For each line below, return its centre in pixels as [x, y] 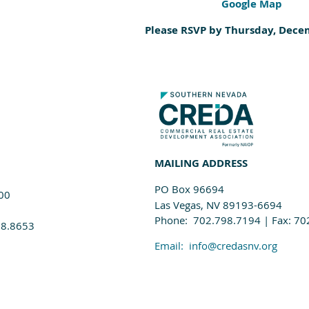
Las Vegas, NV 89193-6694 [218, 205]
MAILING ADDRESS [201, 163]
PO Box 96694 [189, 189]
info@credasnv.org [233, 246]
